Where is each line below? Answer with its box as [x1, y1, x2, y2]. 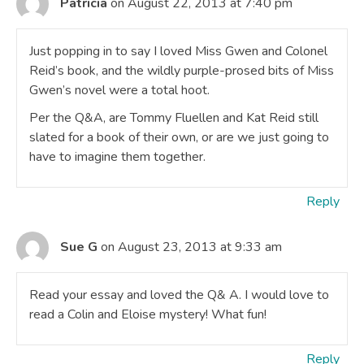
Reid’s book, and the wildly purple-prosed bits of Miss [29, 62, 334, 80]
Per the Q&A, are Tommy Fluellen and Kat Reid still [29, 109, 318, 127]
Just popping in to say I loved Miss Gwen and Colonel [29, 42, 327, 60]
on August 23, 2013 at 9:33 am [101, 237, 282, 256]
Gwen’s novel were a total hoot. [29, 81, 210, 99]
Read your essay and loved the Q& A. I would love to [29, 286, 329, 304]
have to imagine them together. [29, 148, 206, 166]
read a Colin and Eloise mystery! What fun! [29, 305, 266, 323]
